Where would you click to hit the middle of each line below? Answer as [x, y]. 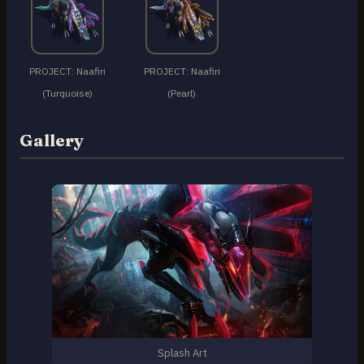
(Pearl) [182, 93]
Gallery [52, 141]
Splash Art [182, 353]
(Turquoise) [67, 93]
